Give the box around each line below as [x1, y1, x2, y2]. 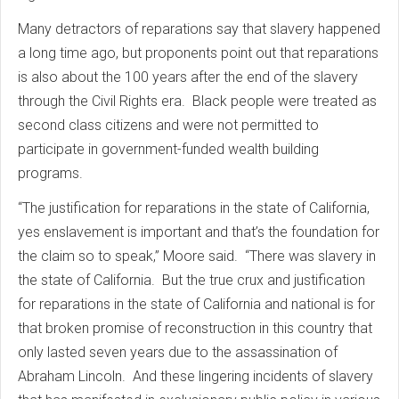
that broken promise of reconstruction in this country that [18, 320, 372, 337]
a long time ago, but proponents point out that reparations [18, 45, 379, 61]
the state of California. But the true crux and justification [18, 272, 365, 289]
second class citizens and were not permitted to [18, 117, 319, 134]
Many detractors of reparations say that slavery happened [18, 20, 380, 37]
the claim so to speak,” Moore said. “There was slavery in [18, 248, 376, 265]
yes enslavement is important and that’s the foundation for [18, 224, 379, 240]
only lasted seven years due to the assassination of [18, 344, 338, 361]
